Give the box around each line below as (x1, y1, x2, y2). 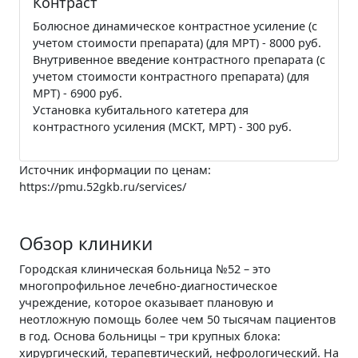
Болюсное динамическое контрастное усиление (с (33, 18, 317, 34)
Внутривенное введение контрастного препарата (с (33, 51, 325, 67)
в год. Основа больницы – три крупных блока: (19, 328, 280, 344)
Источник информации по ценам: (19, 161, 211, 177)
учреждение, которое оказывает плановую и (19, 294, 273, 310)
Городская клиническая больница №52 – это (19, 261, 271, 276)
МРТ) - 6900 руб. (33, 85, 122, 101)
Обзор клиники (19, 230, 153, 256)
